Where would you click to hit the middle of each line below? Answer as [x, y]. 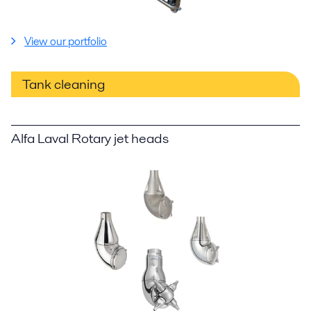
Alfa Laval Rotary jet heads [90, 138]
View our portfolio [66, 41]
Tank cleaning [64, 84]
